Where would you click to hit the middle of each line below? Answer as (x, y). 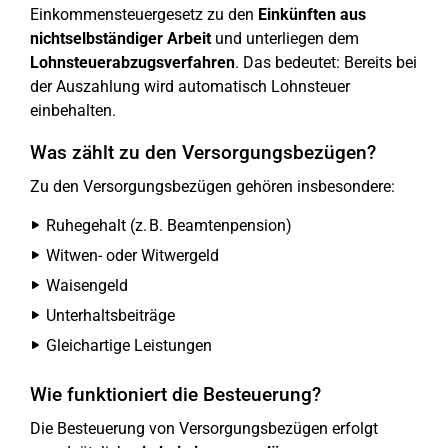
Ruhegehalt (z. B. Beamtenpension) (169, 226)
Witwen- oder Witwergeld (132, 256)
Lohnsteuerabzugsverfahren (132, 63)
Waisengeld (87, 286)
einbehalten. (73, 111)
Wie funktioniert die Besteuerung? (175, 395)
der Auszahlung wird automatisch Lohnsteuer (190, 87)
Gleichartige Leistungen (129, 346)
